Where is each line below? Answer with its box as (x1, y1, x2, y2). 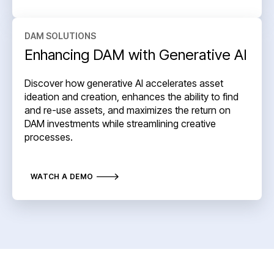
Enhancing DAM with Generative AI (24, 45, 247, 64)
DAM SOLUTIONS (24, 30, 96, 41)
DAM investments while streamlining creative (24, 117, 216, 130)
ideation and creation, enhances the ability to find (24, 91, 239, 103)
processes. (24, 131, 73, 144)
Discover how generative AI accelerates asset (24, 77, 223, 90)
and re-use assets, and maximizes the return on (24, 104, 231, 117)
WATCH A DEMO (31, 172, 94, 182)
